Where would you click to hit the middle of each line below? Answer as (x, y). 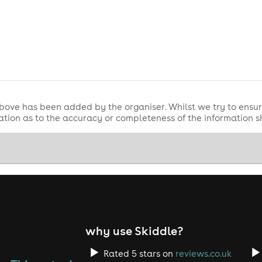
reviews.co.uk (203, 253)
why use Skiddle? (135, 230)
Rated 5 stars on (139, 253)
